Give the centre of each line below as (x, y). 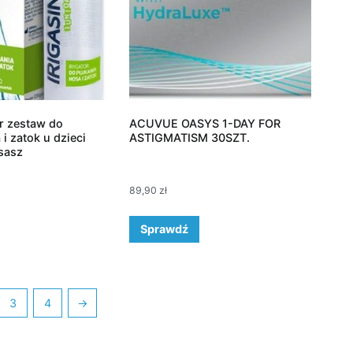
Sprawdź (164, 229)
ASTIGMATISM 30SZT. (189, 138)
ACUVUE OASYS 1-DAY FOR (204, 124)
